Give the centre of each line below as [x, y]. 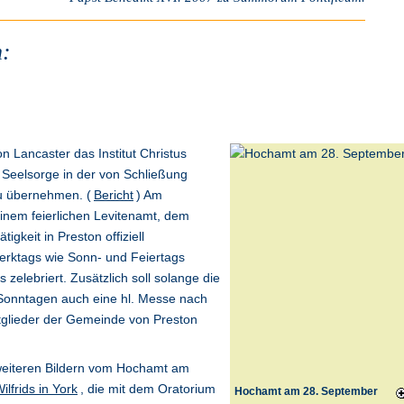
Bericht [114, 195]
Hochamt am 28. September [306, 392]
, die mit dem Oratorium [148, 389]
